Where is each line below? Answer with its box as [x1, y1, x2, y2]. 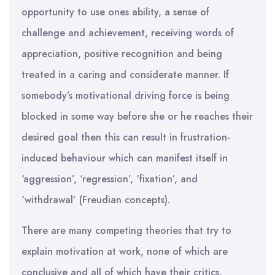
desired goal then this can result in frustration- [21, 130, 230, 144]
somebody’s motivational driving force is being [21, 88, 230, 103]
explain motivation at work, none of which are [21, 244, 228, 258]
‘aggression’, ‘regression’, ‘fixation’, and [21, 172, 198, 186]
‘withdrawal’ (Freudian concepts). [21, 193, 170, 207]
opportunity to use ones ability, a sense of [21, 5, 209, 19]
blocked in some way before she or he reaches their [21, 109, 253, 123]
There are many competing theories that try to [21, 223, 231, 238]
